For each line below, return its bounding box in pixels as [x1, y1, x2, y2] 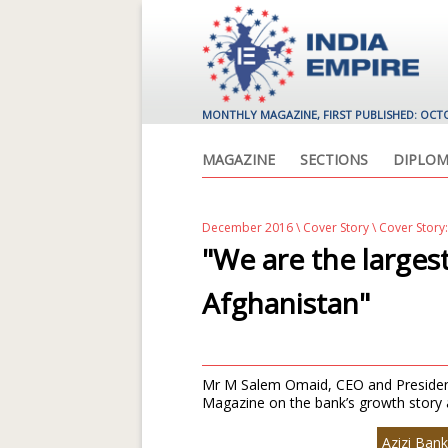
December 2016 [202, 219, 293, 236]
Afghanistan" [202, 284, 370, 322]
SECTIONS [300, 150, 368, 169]
